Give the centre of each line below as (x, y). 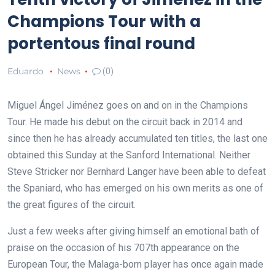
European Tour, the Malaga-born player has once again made (135, 264)
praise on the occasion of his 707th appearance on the (123, 247)
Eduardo (25, 71)
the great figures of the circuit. (72, 204)
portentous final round (101, 43)
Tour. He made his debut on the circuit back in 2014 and (125, 122)
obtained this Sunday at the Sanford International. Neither (129, 155)
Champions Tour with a (104, 21)
